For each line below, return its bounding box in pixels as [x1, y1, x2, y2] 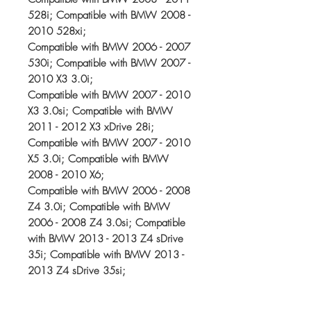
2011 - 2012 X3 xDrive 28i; [28, 120, 154, 134]
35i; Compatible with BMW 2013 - [28, 248, 184, 262]
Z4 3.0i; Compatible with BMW [28, 200, 170, 214]
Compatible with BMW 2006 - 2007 [28, 40, 190, 54]
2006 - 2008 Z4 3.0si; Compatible [28, 216, 185, 230]
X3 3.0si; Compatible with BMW [28, 104, 173, 118]
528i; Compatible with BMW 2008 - [28, 8, 190, 22]
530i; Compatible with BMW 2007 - [28, 56, 190, 70]
